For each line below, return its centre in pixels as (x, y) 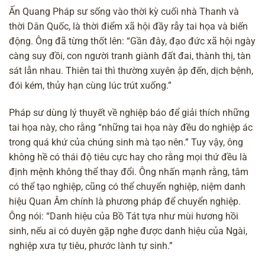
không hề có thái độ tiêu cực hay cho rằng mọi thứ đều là (128, 157)
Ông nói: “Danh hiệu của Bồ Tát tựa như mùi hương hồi (124, 216)
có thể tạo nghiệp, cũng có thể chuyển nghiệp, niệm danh (127, 187)
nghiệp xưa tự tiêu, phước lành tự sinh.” (91, 246)
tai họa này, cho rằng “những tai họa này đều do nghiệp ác (131, 128)
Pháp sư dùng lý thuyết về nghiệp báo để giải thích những (129, 113)
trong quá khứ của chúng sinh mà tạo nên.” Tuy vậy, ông (126, 143)
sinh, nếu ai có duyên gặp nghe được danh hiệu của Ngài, (128, 231)
